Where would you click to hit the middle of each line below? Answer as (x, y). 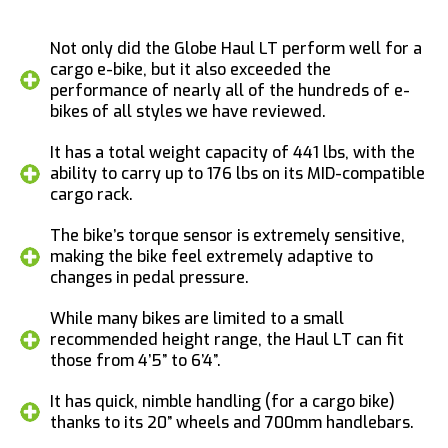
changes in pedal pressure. (149, 277)
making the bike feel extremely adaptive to (211, 256)
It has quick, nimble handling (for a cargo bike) (222, 401)
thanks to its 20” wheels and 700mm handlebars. (232, 422)
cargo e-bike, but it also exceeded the (190, 69)
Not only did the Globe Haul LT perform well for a (236, 48)
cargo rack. (91, 194)
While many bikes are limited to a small (197, 318)
